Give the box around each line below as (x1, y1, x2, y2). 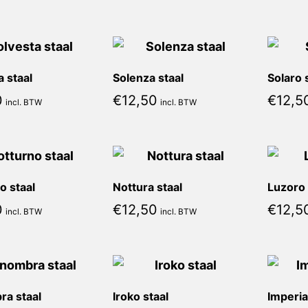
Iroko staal (113, 289, 168, 303)
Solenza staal (113, 71, 184, 85)
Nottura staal (113, 180, 182, 194)
